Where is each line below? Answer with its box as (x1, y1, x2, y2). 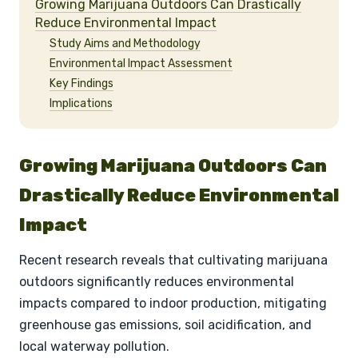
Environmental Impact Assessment (50, 56, 233, 70)
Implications (50, 96, 113, 110)
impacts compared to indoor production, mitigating (19, 295, 327, 311)
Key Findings (50, 76, 113, 90)
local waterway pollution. (19, 338, 169, 354)
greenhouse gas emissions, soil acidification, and (19, 316, 312, 332)
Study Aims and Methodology (50, 36, 201, 50)
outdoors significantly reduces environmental (19, 273, 294, 289)
